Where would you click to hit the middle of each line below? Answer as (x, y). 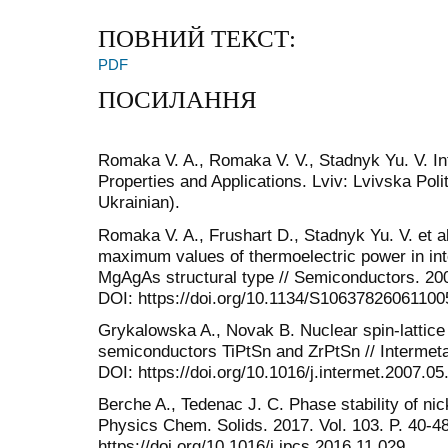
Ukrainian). (139, 202)
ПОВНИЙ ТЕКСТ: (197, 39)
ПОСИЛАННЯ (177, 99)
